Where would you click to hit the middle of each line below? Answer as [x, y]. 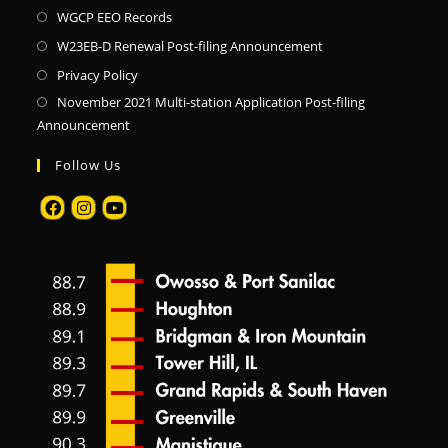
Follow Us [88, 164]
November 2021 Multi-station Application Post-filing [211, 101]
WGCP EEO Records [115, 16]
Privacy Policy [98, 74]
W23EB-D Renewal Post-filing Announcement [190, 45]
